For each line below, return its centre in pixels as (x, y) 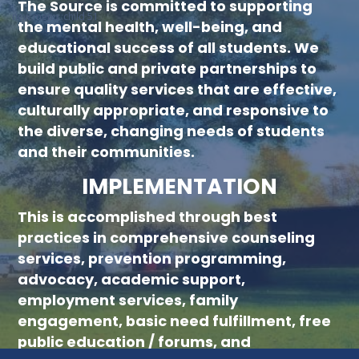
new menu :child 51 (55, 16)
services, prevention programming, (152, 258)
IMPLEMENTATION (179, 186)
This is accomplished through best (148, 217)
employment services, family (128, 300)
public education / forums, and (135, 342)
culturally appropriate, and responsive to (173, 110)
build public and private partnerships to (167, 69)
